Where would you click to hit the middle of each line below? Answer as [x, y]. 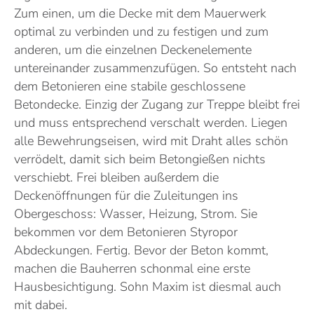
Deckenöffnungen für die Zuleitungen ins [126, 196]
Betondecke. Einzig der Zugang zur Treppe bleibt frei [157, 105]
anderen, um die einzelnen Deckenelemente [133, 50]
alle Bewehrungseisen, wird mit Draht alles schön [151, 141]
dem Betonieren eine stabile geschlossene [130, 87]
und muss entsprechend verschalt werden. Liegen [151, 123]
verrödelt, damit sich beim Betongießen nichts [140, 159]
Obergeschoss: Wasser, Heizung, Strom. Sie [136, 214]
